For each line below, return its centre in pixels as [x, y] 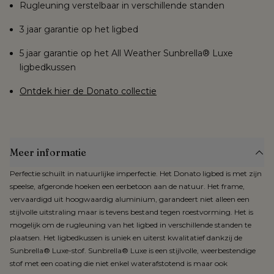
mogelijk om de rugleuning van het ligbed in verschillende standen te [131, 225]
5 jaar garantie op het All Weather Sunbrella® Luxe [126, 54]
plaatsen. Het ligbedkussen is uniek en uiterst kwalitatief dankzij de [126, 238]
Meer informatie [48, 153]
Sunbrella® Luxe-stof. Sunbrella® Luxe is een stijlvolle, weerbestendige [133, 251]
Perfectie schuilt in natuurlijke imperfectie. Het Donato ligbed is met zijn [136, 174]
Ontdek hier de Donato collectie [88, 91]
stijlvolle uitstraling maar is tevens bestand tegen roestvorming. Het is [131, 212]
